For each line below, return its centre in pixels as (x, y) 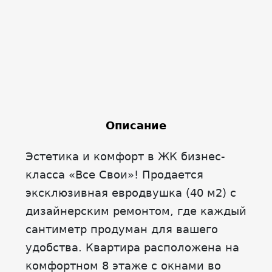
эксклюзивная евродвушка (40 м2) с (131, 193)
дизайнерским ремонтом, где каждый (136, 211)
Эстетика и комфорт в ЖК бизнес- (125, 156)
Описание (136, 125)
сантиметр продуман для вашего (122, 229)
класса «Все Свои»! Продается (114, 175)
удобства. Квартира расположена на (132, 247)
